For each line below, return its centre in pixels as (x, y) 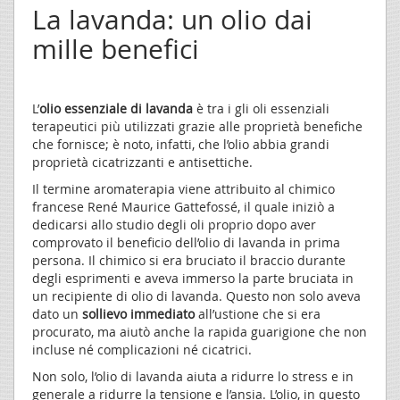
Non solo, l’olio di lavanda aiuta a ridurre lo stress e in (193, 376)
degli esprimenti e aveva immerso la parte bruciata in (193, 278)
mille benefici (116, 49)
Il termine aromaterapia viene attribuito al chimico (183, 188)
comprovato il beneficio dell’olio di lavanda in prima (186, 242)
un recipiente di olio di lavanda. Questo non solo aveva (196, 296)
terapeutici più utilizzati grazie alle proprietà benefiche (197, 126)
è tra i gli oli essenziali (263, 108)
